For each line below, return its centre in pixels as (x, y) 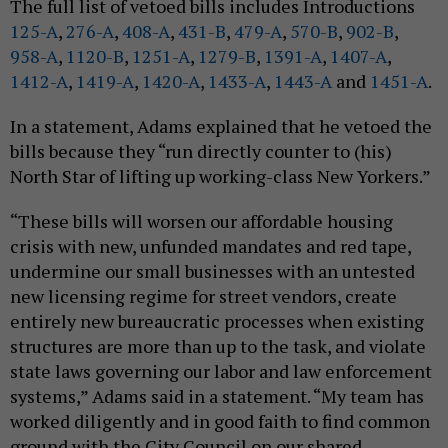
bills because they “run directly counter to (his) (201, 151)
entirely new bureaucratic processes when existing (217, 321)
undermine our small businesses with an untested (212, 271)
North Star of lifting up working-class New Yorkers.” (220, 176)
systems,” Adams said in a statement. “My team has (217, 396)
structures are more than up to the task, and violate (218, 346)
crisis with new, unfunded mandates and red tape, (210, 246)
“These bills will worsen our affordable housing (201, 221)
